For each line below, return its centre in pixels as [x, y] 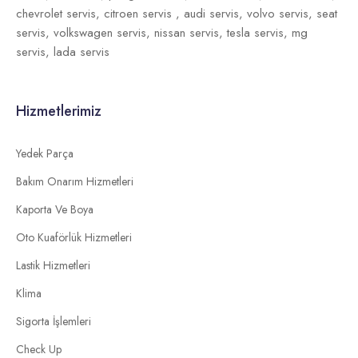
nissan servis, [191, 33]
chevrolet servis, [60, 14]
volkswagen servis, [104, 33]
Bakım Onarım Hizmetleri [75, 182]
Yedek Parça [45, 154]
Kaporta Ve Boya [55, 210]
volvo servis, [282, 14]
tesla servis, [259, 33]
